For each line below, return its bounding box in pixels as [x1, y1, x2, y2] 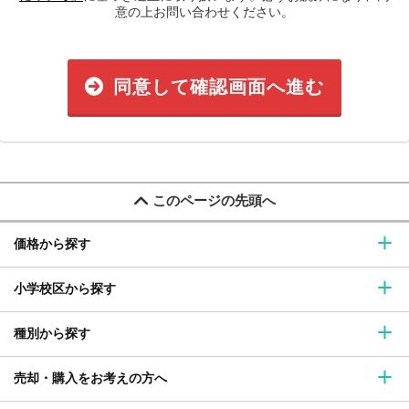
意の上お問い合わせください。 [115, 4, 294, 19]
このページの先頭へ [152, 193, 276, 209]
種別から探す [14, 326, 90, 341]
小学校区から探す [14, 281, 116, 297]
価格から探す [14, 236, 90, 252]
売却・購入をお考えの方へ [14, 371, 167, 386]
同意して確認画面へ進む [113, 76, 324, 97]
